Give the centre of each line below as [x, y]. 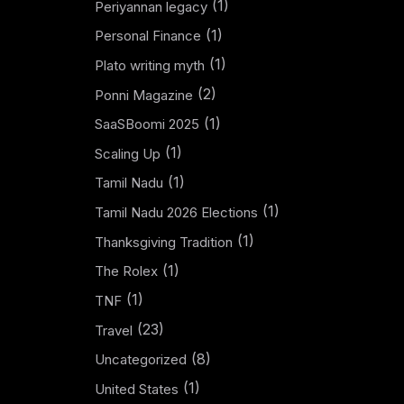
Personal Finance [147, 36]
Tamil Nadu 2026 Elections [176, 212]
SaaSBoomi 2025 [147, 124]
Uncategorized [140, 360]
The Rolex [126, 271]
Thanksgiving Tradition [163, 242]
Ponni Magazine [143, 95]
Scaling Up [127, 153]
